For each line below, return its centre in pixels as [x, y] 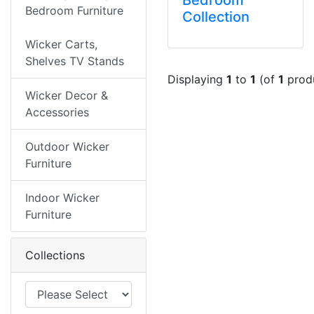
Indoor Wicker [62, 198]
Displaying [197, 79]
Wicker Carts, [61, 44]
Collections [55, 255]
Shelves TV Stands [75, 61]
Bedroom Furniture [74, 11]
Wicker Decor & [67, 95]
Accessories [57, 112]
